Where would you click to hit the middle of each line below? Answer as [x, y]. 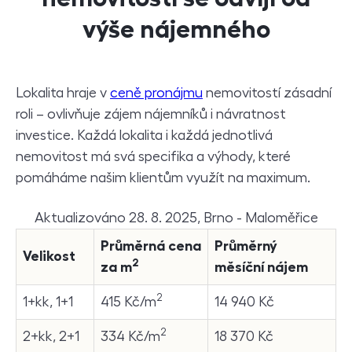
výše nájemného [176, 29]
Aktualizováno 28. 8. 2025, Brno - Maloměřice [176, 217]
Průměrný [246, 246]
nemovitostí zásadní [267, 92]
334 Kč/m [130, 336]
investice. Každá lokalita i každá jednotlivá [144, 135]
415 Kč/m [128, 301]
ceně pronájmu [156, 92]
